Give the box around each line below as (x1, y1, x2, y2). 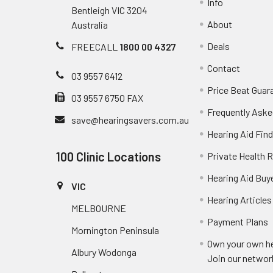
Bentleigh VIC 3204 (71, 4, 147, 16)
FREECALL (71, 40, 119, 52)
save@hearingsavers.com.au (71, 113, 189, 126)
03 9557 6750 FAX (71, 91, 143, 104)
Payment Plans (207, 215, 269, 227)
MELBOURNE (71, 202, 126, 214)
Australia (71, 18, 108, 30)
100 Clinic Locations (56, 149, 161, 164)
